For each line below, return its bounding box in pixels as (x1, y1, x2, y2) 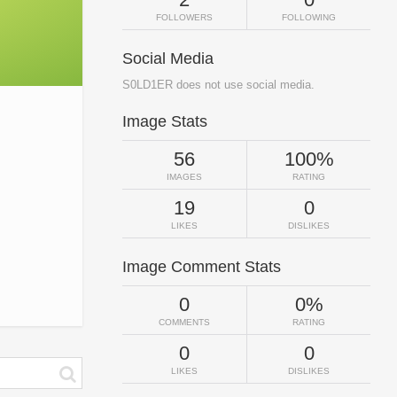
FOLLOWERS (156, 12, 213, 22)
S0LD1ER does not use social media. (122, 78, 315, 91)
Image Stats (122, 113, 207, 130)
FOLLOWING (282, 12, 336, 22)
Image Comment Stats (122, 258, 281, 276)
